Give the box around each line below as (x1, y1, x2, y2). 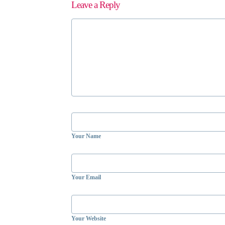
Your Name (71, 132, 101, 140)
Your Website (71, 214, 106, 222)
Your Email (71, 173, 101, 181)
